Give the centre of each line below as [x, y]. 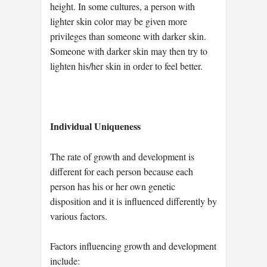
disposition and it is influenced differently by [133, 201]
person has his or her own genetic [113, 186]
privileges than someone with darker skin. [128, 36]
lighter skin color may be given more [119, 21]
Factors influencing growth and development [133, 246]
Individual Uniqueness [95, 126]
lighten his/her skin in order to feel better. [126, 66]
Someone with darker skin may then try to [129, 51]
